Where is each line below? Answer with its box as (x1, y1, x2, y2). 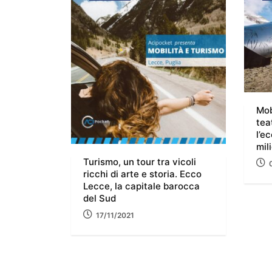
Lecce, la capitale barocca (83, 180, 200, 192)
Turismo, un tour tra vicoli (83, 155, 196, 168)
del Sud (83, 192, 116, 204)
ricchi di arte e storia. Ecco (83, 168, 202, 180)
